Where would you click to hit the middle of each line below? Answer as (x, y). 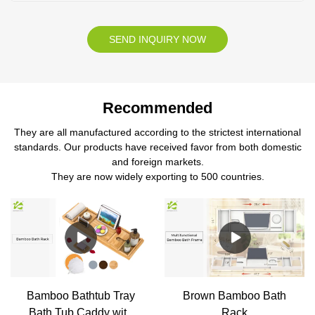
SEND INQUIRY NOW (157, 40)
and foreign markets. (157, 161)
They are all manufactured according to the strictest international (157, 132)
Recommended (157, 108)
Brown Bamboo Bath (234, 295)
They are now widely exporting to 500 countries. (157, 176)
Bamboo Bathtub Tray (81, 295)
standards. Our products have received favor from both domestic (157, 147)
